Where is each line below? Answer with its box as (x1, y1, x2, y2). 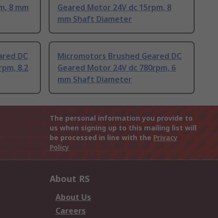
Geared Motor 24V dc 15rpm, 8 (57, 2, 171, 13)
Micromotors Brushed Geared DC (57, 51, 182, 62)
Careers (55, 205, 86, 217)
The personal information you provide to (50, 113, 193, 123)
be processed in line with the (50, 133, 153, 143)
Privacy (153, 133, 178, 143)
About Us (55, 192, 91, 203)
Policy (50, 143, 69, 152)
